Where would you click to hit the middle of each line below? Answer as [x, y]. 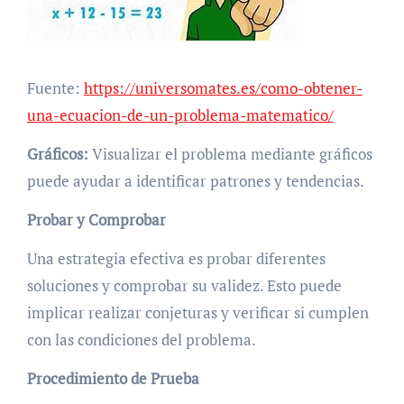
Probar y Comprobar [96, 220]
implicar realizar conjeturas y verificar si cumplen [197, 313]
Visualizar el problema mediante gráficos [230, 154]
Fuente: [55, 88]
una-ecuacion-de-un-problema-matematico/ [180, 115]
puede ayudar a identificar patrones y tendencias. [195, 181]
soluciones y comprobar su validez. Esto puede [184, 286]
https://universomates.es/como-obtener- [223, 88]
